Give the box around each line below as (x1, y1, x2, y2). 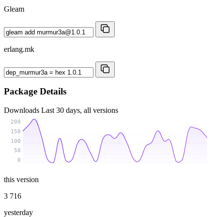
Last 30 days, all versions (41, 106, 118, 114)
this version (4, 175, 39, 184)
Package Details (4, 86, 66, 97)
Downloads (4, 106, 41, 114)
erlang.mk (4, 45, 34, 53)
